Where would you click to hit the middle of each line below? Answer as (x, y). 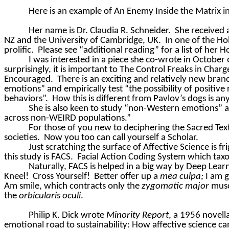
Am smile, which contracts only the (73, 187)
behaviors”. (26, 99)
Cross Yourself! (61, 177)
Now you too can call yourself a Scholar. (121, 138)
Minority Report (138, 216)
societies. (22, 138)
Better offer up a (127, 177)
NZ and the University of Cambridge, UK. (83, 41)
